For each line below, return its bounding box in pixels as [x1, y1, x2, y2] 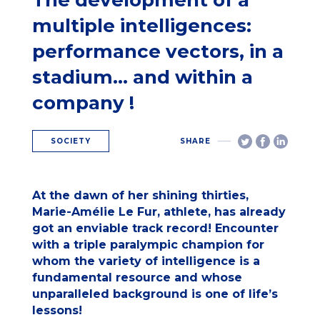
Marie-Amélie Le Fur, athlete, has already [31, 205, 286, 219]
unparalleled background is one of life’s [31, 287, 278, 301]
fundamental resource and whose [31, 271, 242, 285]
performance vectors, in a [31, 40, 284, 64]
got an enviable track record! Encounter [31, 221, 279, 236]
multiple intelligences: [31, 14, 251, 38]
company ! [31, 91, 134, 115]
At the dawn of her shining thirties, [31, 189, 249, 203]
